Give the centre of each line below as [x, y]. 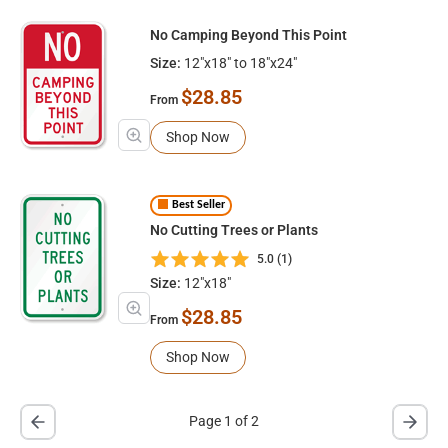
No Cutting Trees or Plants [234, 229]
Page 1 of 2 [224, 421]
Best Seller [198, 205]
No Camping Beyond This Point [248, 35]
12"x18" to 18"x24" [239, 63]
